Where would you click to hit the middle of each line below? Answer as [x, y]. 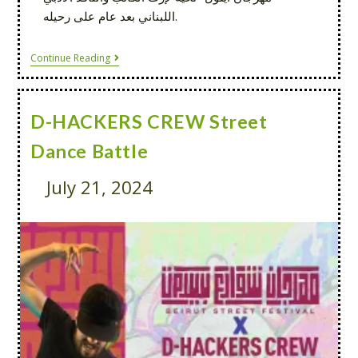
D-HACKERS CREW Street [149, 122]
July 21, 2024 [99, 188]
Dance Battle [89, 151]
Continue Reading [70, 58]
